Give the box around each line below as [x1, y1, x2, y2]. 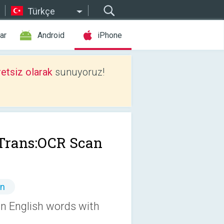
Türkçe [27, 6, 55, 16]
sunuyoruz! [52, 66, 104, 78]
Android [37, 30, 64, 40]
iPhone [97, 30, 122, 40]
